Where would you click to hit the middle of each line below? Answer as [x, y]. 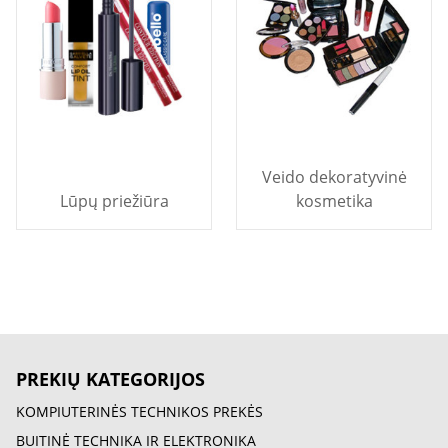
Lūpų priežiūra [114, 201]
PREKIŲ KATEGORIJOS [110, 379]
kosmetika [334, 201]
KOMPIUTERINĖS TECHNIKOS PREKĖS [139, 411]
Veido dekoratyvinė [334, 177]
